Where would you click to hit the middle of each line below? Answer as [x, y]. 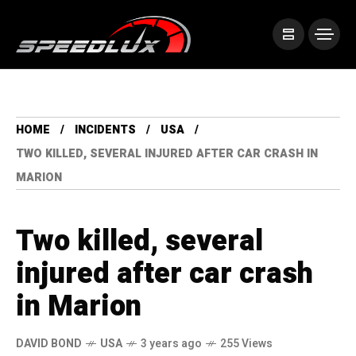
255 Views [246, 344]
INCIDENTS [105, 130]
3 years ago [171, 344]
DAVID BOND [49, 344]
